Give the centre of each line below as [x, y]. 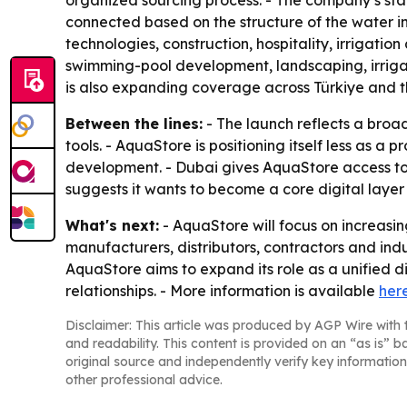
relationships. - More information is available [222, 291]
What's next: [112, 225]
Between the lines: [134, 124]
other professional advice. [144, 380]
